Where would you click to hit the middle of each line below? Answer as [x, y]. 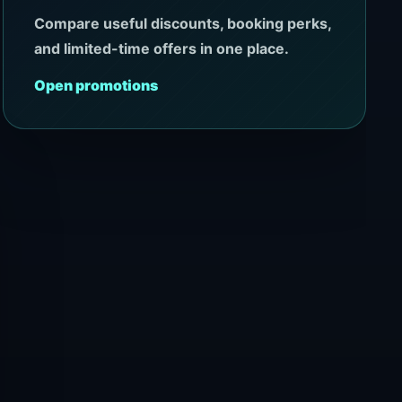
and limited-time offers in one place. [161, 49]
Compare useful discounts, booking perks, [182, 24]
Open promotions [96, 86]
